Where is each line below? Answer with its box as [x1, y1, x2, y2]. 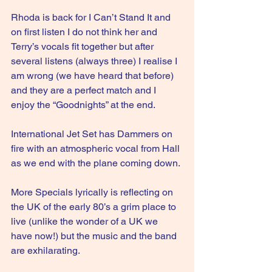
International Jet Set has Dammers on [11, 128, 175, 140]
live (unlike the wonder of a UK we [11, 216, 160, 227]
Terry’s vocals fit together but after [11, 41, 156, 52]
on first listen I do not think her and [11, 26, 160, 38]
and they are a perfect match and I [11, 84, 158, 96]
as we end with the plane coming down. [11, 157, 180, 169]
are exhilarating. [11, 245, 80, 256]
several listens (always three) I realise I [11, 55, 180, 67]
